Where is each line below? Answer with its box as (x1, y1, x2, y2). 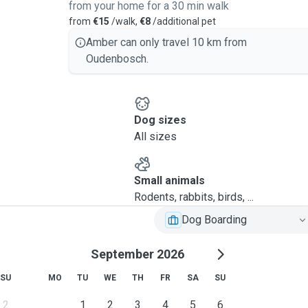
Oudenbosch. (86, 52, 148, 65)
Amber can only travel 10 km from (86, 36, 247, 49)
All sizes (133, 130, 177, 143)
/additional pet (151, 16, 216, 27)
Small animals (133, 174, 205, 187)
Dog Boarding (181, 213, 247, 226)
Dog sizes (133, 113, 186, 126)
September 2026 (91, 247, 184, 261)
